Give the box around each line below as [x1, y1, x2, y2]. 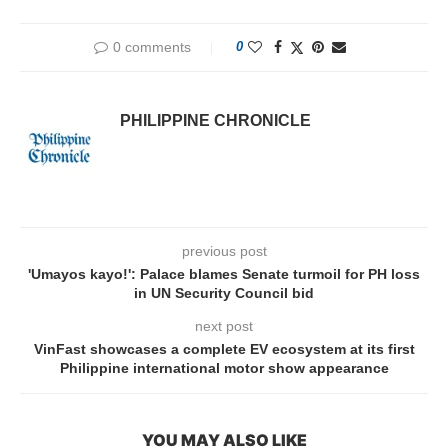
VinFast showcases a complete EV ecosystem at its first [33, 340, 415, 357]
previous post [181, 242, 267, 259]
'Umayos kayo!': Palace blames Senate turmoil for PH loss [28, 265, 420, 282]
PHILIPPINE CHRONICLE [120, 111, 311, 129]
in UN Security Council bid [134, 284, 314, 301]
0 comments [113, 38, 191, 55]
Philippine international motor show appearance [59, 359, 389, 376]
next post [195, 317, 253, 334]
